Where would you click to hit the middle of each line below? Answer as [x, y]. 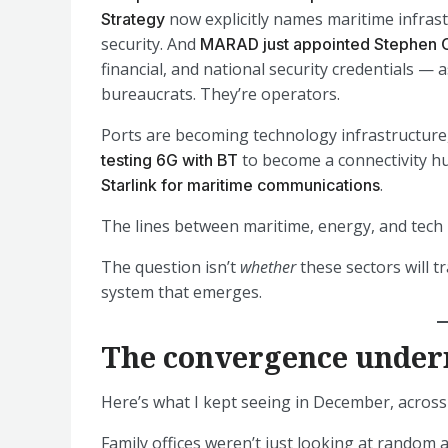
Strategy [133, 19]
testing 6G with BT [169, 160]
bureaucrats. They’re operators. [220, 94]
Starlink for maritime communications [240, 185]
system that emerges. [181, 292]
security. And [150, 44]
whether [268, 267]
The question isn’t [170, 267]
